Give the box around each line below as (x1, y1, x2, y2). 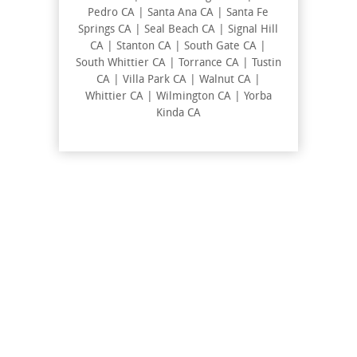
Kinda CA (156, 108, 201, 120)
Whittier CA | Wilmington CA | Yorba (85, 91, 272, 104)
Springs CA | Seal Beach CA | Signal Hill (78, 24, 279, 37)
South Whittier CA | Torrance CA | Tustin (76, 57, 281, 70)
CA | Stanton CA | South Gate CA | (90, 41, 267, 53)
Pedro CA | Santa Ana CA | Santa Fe (88, 7, 269, 20)
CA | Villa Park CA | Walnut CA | (96, 74, 261, 87)
